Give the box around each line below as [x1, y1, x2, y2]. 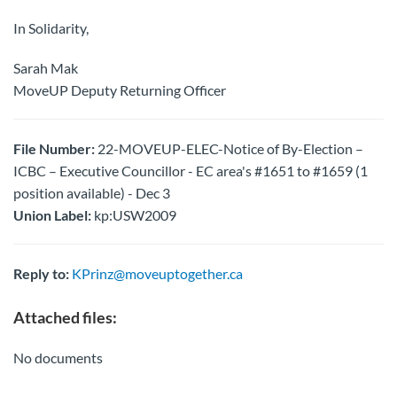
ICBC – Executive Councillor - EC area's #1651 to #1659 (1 [13, 162, 368, 179]
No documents [13, 349, 103, 366]
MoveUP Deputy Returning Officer [13, 82, 226, 98]
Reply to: [13, 265, 69, 282]
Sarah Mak [13, 59, 78, 76]
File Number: [13, 140, 95, 157]
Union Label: [13, 206, 91, 223]
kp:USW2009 [91, 206, 176, 223]
